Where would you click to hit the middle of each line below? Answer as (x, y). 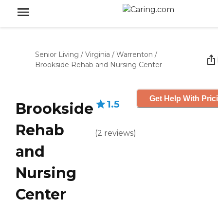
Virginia (98, 54)
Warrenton (135, 54)
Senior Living (57, 54)
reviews (119, 133)
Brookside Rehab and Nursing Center (99, 65)
